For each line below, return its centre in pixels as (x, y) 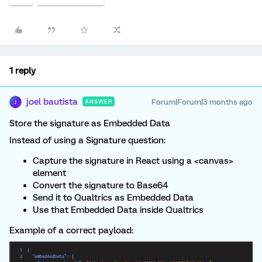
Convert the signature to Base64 (100, 186)
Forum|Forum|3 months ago (202, 102)
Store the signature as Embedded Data (90, 124)
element (49, 173)
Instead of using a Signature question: (87, 141)
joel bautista (52, 102)
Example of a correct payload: (71, 231)
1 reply (23, 71)
